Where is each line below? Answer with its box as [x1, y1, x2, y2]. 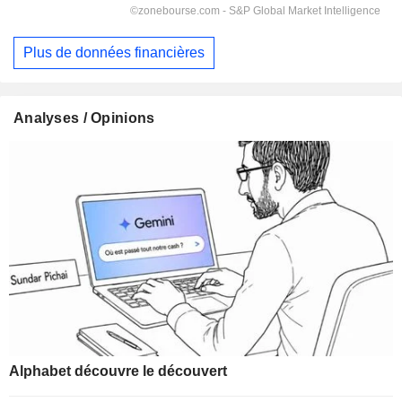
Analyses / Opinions [13, 109, 155, 126]
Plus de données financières [23, 45, 205, 61]
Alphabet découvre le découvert [9, 363, 227, 380]
